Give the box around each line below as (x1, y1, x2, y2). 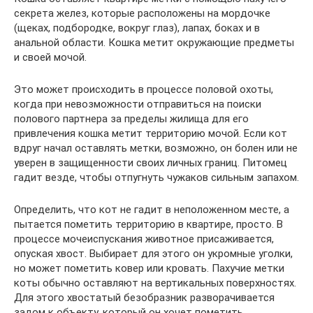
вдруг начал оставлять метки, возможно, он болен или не (14, 142, 298, 155)
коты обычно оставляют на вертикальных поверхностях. (14, 277, 296, 290)
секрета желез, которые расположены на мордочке (14, 7, 270, 20)
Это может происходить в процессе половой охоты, (14, 83, 273, 96)
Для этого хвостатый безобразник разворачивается (14, 291, 275, 305)
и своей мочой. (14, 51, 87, 64)
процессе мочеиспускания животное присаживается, (14, 233, 274, 246)
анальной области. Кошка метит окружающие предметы (14, 36, 294, 50)
